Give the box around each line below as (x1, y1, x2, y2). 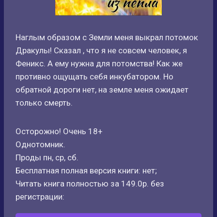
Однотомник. (15, 139, 65, 149)
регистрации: (15, 192, 64, 201)
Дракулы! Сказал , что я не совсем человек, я (15, 46, 187, 55)
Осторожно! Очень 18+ (15, 126, 103, 136)
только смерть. (15, 98, 73, 108)
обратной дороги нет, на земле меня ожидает (15, 85, 188, 94)
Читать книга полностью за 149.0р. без (15, 179, 164, 188)
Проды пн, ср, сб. (15, 153, 78, 162)
